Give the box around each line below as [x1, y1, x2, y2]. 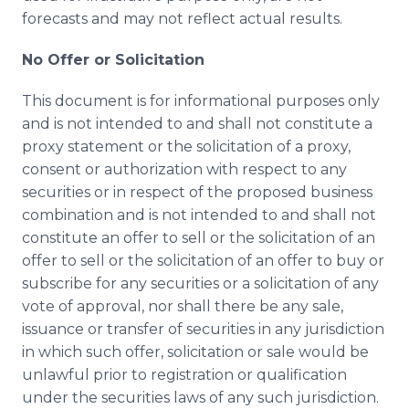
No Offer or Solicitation [22, 51, 204, 68]
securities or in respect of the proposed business [22, 184, 372, 201]
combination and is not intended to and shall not [22, 206, 376, 224]
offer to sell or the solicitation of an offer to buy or [22, 252, 384, 269]
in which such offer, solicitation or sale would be [22, 343, 369, 361]
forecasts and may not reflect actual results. [22, 10, 342, 27]
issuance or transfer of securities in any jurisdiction [22, 320, 384, 338]
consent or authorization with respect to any [22, 161, 347, 178]
